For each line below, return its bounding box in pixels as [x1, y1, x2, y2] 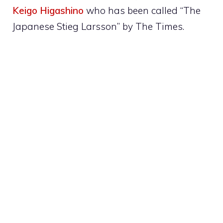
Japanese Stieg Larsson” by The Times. [12, 20, 184, 32]
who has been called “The [84, 4, 201, 16]
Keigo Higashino [12, 4, 84, 16]
